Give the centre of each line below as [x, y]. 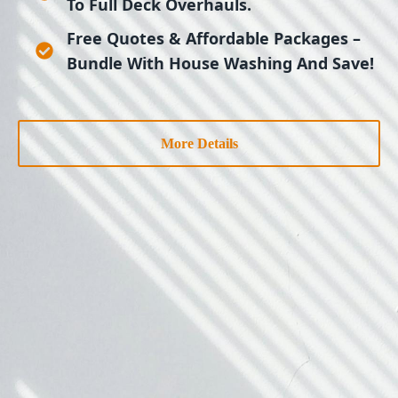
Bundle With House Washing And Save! [220, 64]
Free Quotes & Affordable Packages [207, 39]
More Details [199, 144]
